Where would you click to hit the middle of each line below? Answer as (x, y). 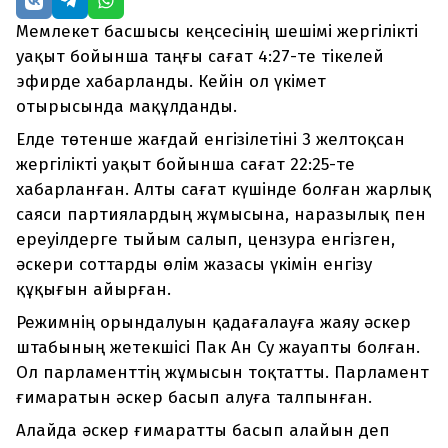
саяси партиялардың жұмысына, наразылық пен (221, 215)
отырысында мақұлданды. (126, 107)
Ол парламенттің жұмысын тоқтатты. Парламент (222, 373)
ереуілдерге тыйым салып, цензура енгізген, (205, 240)
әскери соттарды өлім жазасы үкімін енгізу (194, 265)
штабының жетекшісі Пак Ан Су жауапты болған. (218, 348)
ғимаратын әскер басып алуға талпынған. (194, 398)
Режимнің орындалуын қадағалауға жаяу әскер (213, 323)
